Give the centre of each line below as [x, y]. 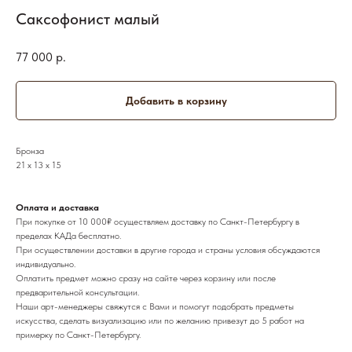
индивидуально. [46, 264]
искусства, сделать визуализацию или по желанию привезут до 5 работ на [160, 320]
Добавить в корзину [176, 100]
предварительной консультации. [77, 292]
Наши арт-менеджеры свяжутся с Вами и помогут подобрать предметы [155, 306]
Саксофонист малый [88, 19]
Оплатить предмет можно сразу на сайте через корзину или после [146, 278]
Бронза [30, 150]
